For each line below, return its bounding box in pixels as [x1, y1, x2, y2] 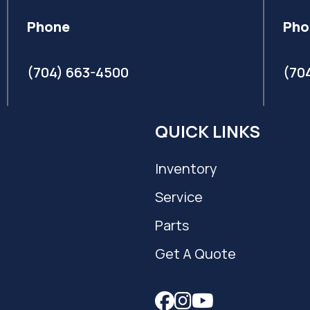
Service [155, 188, 203, 206]
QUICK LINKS [155, 120, 260, 143]
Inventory [155, 159, 217, 178]
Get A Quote [155, 244, 236, 263]
